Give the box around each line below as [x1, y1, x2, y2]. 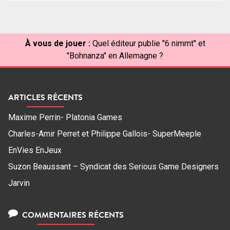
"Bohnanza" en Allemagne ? [67, 50, 163, 61]
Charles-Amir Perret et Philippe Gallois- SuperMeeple [8, 128, 201, 139]
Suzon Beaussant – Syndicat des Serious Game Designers [8, 161, 219, 171]
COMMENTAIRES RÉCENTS [20, 209, 124, 221]
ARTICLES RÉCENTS [8, 91, 83, 103]
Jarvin [8, 178, 30, 188]
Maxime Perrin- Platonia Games [8, 112, 122, 122]
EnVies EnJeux [8, 145, 62, 155]
